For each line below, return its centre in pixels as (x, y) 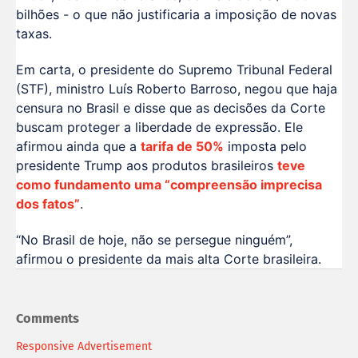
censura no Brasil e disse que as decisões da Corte (171, 108)
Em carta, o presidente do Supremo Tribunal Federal (174, 70)
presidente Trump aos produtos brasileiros (147, 166)
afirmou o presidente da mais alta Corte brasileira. (173, 259)
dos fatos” (48, 204)
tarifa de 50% (182, 147)
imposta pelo (265, 147)
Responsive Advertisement (84, 346)
